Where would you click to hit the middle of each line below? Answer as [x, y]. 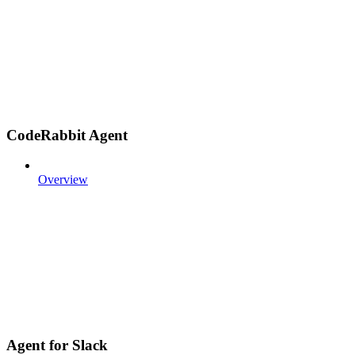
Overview [63, 180]
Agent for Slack [57, 345]
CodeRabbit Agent [67, 135]
